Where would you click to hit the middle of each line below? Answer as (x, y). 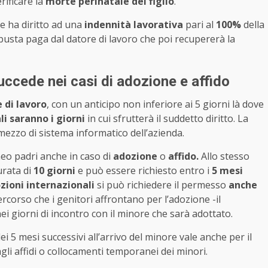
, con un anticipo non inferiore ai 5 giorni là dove (155, 104)
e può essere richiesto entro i (142, 171)
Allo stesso (224, 156)
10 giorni (54, 171)
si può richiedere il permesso (162, 185)
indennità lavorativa (134, 25)
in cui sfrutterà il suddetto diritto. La (167, 119)
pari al (200, 25)
